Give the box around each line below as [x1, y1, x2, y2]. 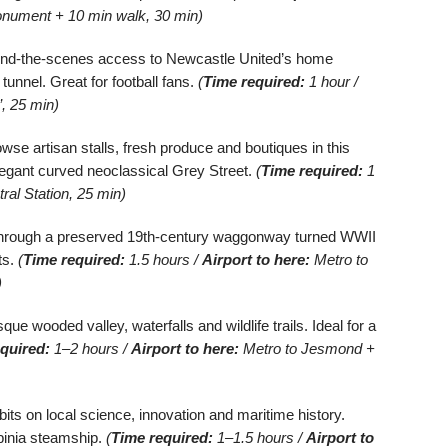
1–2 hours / [50, 339, 131, 357]
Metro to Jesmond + [239, 339, 375, 357]
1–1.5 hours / [213, 428, 306, 446]
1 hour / [305, 72, 358, 90]
